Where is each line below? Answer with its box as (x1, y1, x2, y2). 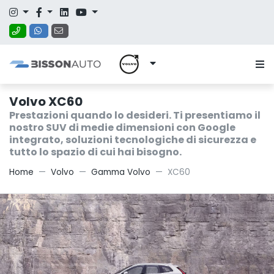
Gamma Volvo (91, 166, 150, 178)
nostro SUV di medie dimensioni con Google (9, 120, 235, 135)
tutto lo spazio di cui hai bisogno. (9, 145, 182, 159)
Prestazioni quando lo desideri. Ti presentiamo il (9, 108, 261, 122)
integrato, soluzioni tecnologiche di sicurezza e (9, 133, 256, 147)
